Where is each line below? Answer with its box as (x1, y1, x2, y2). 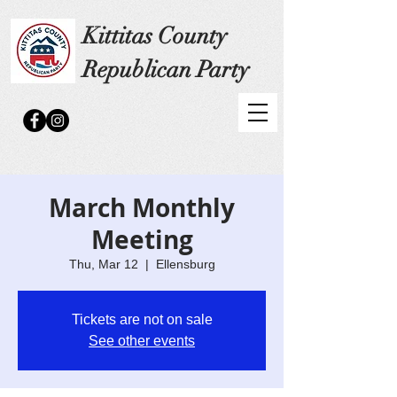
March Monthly (49, 191, 235, 225)
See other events (89, 333, 195, 348)
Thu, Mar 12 (68, 257, 138, 271)
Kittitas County (82, 22, 227, 51)
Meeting (90, 222, 193, 257)
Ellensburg (155, 257, 215, 271)
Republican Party (82, 56, 249, 84)
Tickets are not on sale (71, 312, 213, 327)
